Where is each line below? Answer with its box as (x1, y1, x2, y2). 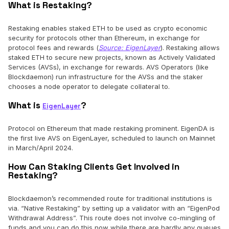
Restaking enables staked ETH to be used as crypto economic (8, 24, 208, 33)
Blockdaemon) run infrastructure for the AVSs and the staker (8, 73, 203, 81)
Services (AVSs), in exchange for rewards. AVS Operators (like (8, 63, 209, 72)
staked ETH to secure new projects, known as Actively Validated (8, 53, 215, 62)
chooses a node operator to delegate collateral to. (8, 82, 172, 91)
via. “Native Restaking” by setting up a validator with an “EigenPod (8, 204, 220, 213)
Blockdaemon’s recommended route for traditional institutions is (8, 194, 212, 203)
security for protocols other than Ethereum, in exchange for (8, 34, 200, 42)
